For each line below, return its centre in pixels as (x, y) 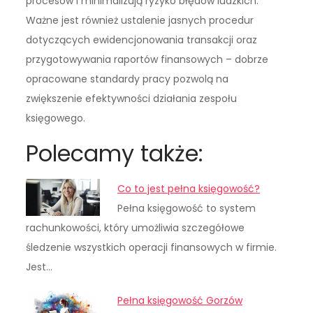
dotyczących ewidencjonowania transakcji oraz (142, 40)
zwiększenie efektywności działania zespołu (132, 99)
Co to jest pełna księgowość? (189, 189)
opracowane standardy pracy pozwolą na (128, 79)
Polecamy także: (115, 154)
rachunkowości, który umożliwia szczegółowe (136, 228)
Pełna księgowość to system (187, 209)
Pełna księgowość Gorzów (180, 301)
